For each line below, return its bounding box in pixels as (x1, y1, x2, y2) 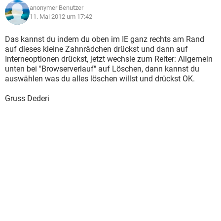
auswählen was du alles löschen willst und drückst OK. (5, 74, 195, 83)
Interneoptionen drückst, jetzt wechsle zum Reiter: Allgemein (5, 54, 213, 64)
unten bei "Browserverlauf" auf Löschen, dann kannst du (5, 64, 199, 74)
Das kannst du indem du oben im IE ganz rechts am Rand (5, 35, 204, 44)
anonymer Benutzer (30, 4, 83, 11)
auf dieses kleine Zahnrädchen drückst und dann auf (5, 44, 188, 54)
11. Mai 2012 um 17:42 (30, 13, 92, 20)
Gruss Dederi (5, 94, 49, 103)
